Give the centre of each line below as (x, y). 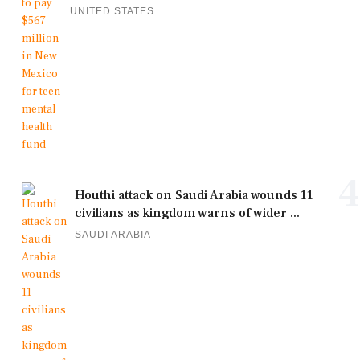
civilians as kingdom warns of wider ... (187, 213)
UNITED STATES (112, 12)
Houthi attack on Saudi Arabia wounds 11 (194, 196)
